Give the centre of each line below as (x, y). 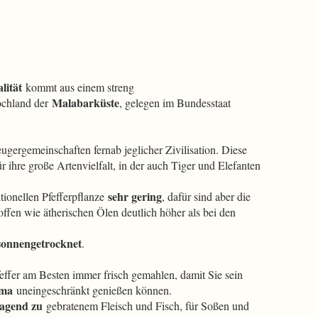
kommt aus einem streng (78, 87)
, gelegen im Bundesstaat (175, 103)
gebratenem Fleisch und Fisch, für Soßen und (146, 306)
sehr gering (135, 196)
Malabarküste (86, 103)
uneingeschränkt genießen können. (92, 290)
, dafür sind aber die (206, 196)
